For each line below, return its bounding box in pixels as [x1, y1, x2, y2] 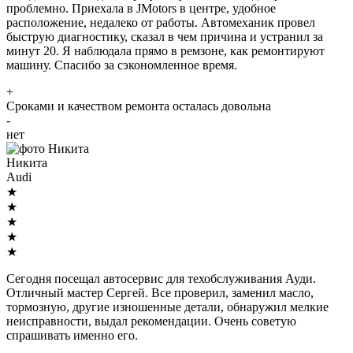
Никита [6, 156, 47, 170]
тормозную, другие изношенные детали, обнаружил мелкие [6, 300, 329, 314]
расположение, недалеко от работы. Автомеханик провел [6, 16, 315, 30]
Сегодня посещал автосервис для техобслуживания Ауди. [6, 272, 316, 286]
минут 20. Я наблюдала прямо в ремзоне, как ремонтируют [6, 44, 325, 58]
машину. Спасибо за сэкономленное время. [6, 58, 237, 72]
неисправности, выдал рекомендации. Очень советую [6, 314, 296, 329]
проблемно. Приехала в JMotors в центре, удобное [6, 2, 276, 16]
